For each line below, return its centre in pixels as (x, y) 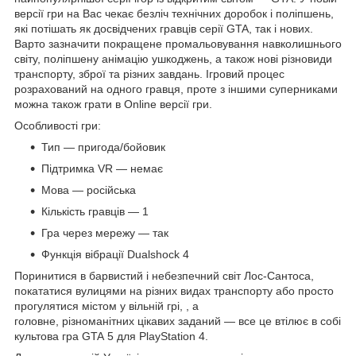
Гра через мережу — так (105, 232)
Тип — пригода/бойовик (103, 147)
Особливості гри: (58, 125)
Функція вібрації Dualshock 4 (115, 254)
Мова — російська (89, 190)
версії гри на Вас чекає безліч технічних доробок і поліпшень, (174, 13)
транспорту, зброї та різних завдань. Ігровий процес (149, 74)
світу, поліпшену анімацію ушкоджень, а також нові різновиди (173, 58)
